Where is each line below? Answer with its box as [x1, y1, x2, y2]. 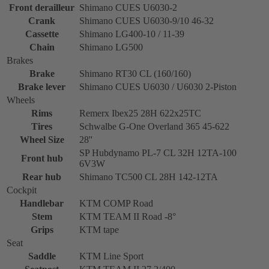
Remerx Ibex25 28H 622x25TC [79, 107, 201, 118]
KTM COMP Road [79, 198, 153, 208]
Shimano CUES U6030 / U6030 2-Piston [79, 81, 237, 92]
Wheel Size [19, 134, 64, 145]
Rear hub [22, 171, 61, 182]
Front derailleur [9, 2, 74, 13]
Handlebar [20, 198, 64, 208]
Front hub [20, 153, 63, 163]
